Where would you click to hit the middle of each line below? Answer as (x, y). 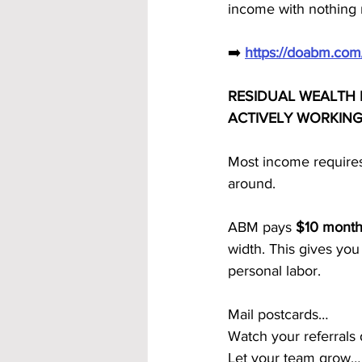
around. (252, 183)
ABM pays (262, 227)
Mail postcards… (278, 314)
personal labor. (274, 271)
